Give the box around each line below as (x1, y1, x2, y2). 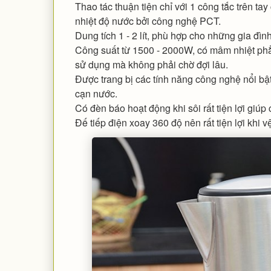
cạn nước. (74, 86, 117, 100)
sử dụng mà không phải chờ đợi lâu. (74, 57, 228, 71)
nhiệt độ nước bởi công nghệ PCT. (74, 13, 221, 28)
